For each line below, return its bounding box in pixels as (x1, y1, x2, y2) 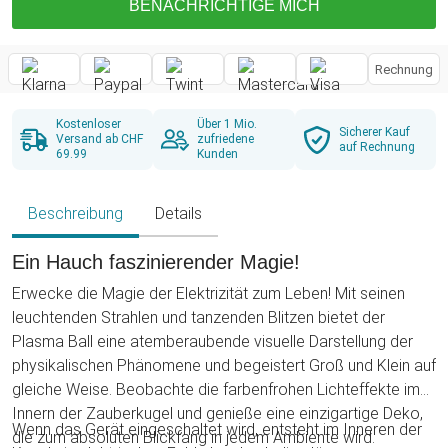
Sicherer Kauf (338, 124, 410, 139)
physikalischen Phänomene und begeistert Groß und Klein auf (12, 356, 436, 376)
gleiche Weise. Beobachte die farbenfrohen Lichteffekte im (12, 380, 420, 400)
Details (155, 204, 202, 224)
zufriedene (197, 132, 255, 147)
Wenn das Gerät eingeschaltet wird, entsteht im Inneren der (12, 420, 422, 440)
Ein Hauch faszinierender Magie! (12, 251, 300, 274)
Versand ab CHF (56, 132, 143, 147)
